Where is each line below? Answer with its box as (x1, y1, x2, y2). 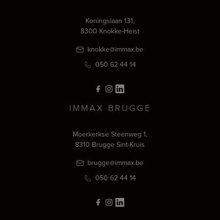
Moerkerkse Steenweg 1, (73, 129, 147, 139)
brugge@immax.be (85, 157, 143, 167)
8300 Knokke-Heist (81, 26, 139, 36)
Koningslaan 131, (85, 15, 135, 26)
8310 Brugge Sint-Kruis (75, 139, 145, 149)
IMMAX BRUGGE (69, 101, 151, 113)
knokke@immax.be (85, 44, 143, 54)
